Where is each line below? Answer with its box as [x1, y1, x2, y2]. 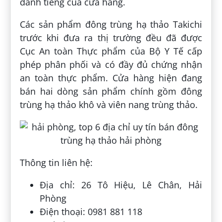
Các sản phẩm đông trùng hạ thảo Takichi [20, 18, 202, 31]
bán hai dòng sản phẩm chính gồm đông [20, 85, 202, 98]
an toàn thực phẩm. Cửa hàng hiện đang [20, 72, 202, 84]
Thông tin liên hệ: [20, 157, 93, 169]
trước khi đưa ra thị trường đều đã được [20, 32, 202, 44]
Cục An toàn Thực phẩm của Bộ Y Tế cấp [20, 45, 202, 57]
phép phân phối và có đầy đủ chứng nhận [20, 58, 202, 71]
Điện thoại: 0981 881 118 [40, 206, 143, 218]
